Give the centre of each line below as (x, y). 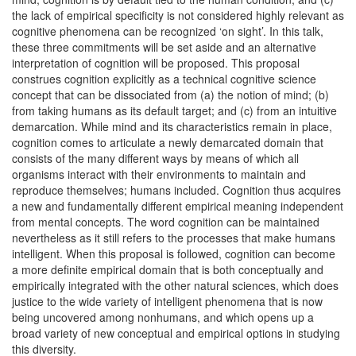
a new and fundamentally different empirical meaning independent (178, 206)
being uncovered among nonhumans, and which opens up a (163, 317)
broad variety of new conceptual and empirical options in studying (176, 333)
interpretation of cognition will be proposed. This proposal (156, 63)
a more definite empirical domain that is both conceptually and (168, 269)
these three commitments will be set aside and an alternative (164, 47)
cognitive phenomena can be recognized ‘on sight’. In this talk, (168, 31)
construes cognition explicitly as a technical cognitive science (164, 79)
